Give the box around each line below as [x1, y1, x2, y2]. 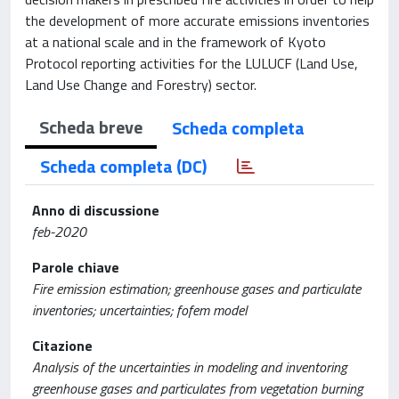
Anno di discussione [32, 199, 159, 221]
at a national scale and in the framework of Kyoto [25, 31, 326, 53]
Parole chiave [32, 256, 119, 278]
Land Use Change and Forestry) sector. [25, 74, 256, 95]
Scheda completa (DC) [40, 152, 207, 180]
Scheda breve [39, 113, 142, 141]
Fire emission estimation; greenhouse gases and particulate [32, 278, 361, 299]
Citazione [32, 335, 93, 356]
